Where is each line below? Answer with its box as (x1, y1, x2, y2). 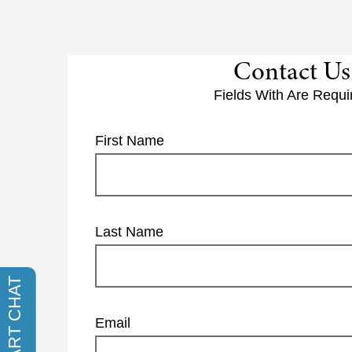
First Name (95, 132, 164, 148)
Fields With (213, 86, 287, 103)
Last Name (95, 223, 163, 240)
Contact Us (233, 52, 350, 89)
